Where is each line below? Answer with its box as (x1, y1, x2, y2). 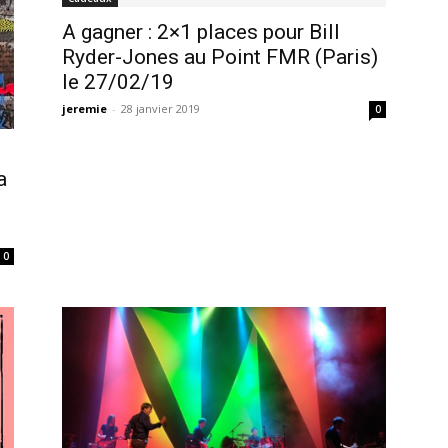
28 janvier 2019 (121, 101, 200, 117)
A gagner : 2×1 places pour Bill (62, 20, 340, 45)
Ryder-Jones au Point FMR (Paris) (62, 45, 378, 70)
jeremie (62, 101, 107, 117)
